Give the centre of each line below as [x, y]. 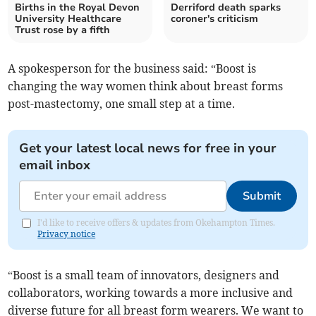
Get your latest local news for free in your [148, 148]
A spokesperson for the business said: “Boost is [132, 69]
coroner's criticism [214, 19]
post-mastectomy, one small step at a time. [122, 104]
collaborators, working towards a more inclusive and [151, 293]
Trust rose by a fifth [63, 30]
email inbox [55, 165]
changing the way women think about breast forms [146, 86]
